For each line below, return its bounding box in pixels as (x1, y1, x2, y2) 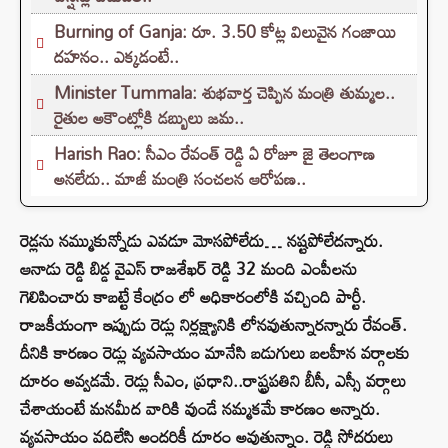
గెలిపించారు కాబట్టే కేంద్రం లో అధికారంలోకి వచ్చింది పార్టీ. (20, 280, 366, 314)
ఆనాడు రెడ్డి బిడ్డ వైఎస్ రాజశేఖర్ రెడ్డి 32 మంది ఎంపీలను (20, 252, 357, 286)
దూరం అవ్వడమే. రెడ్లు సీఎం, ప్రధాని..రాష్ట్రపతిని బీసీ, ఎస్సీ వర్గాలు (20, 364, 406, 398)
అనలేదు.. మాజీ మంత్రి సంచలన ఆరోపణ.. (54, 162, 306, 196)
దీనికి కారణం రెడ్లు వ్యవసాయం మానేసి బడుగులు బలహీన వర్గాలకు (20, 336, 410, 370)
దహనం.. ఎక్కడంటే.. (54, 40, 179, 74)
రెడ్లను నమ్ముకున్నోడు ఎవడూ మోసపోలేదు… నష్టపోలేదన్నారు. (20, 224, 383, 258)
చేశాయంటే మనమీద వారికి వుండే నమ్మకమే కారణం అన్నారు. (20, 392, 380, 426)
